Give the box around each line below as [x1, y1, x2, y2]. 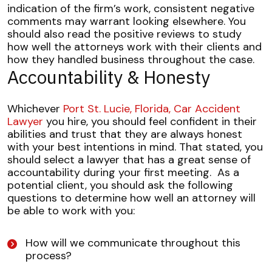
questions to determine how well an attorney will [7, 191, 256, 205]
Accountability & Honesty [7, 65, 210, 89]
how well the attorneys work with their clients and [7, 39, 262, 54]
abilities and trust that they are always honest [7, 127, 242, 141]
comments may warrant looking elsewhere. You [7, 14, 246, 29]
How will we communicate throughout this [25, 236, 240, 250]
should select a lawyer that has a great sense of [7, 152, 251, 167]
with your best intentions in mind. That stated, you [7, 140, 263, 154]
